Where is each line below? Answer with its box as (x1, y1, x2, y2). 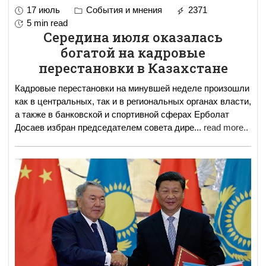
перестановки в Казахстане (38, 59, 228, 77)
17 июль (27, 4, 60, 15)
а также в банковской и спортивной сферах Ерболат (15, 109, 194, 119)
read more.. (204, 122, 248, 132)
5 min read (27, 17, 68, 28)
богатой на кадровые (61, 43, 205, 61)
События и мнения (84, 4, 162, 15)
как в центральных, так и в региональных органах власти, (15, 96, 251, 106)
